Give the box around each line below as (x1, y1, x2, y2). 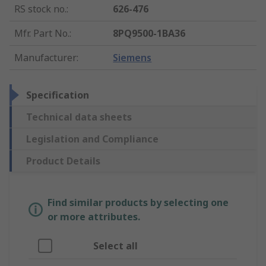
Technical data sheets (26, 110, 132, 124)
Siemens (113, 51, 152, 65)
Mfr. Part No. (14, 27, 69, 40)
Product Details (26, 154, 100, 168)
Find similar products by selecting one (47, 196, 229, 210)
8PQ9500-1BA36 (113, 27, 186, 40)
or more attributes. (47, 210, 140, 224)
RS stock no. (14, 2, 66, 16)
